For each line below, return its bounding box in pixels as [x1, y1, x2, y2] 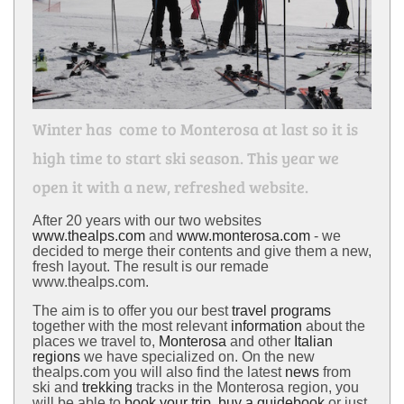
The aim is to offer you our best [32, 302, 232, 318]
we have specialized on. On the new [80, 348, 315, 364]
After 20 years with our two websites [32, 212, 262, 228]
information [231, 317, 302, 334]
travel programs [232, 302, 331, 318]
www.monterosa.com [177, 227, 310, 243]
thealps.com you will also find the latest [32, 363, 285, 380]
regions [32, 348, 80, 364]
